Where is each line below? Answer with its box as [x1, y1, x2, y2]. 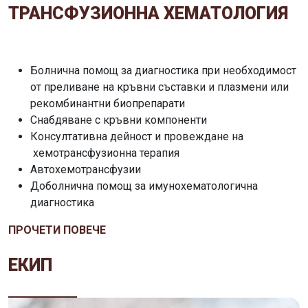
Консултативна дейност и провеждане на [30, 129, 243, 143]
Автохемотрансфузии [30, 162, 141, 176]
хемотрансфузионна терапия [30, 146, 193, 159]
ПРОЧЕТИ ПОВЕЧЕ [8, 223, 106, 236]
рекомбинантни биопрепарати [30, 96, 185, 110]
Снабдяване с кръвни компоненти [30, 113, 207, 126]
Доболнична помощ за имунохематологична [30, 179, 258, 192]
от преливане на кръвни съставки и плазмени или [30, 80, 289, 93]
